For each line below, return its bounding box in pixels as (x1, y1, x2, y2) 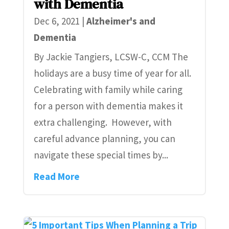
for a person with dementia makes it (33, 99, 183, 112)
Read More (33, 170, 80, 182)
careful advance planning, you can (33, 132, 175, 145)
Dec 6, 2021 (33, 14, 80, 27)
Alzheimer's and (86, 14, 155, 27)
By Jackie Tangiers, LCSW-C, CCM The (33, 50, 188, 63)
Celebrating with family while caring (33, 83, 182, 96)
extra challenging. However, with (33, 116, 172, 128)
